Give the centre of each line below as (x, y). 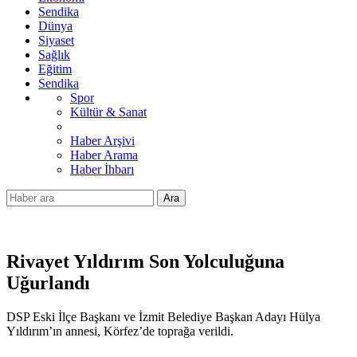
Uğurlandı (48, 282)
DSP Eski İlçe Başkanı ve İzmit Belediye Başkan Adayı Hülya (163, 316)
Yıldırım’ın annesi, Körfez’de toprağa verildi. (120, 331)
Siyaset (56, 40)
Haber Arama (104, 155)
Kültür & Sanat (108, 112)
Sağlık (54, 55)
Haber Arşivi (102, 141)
